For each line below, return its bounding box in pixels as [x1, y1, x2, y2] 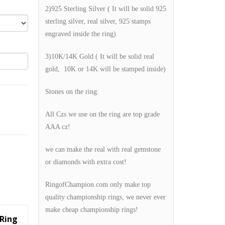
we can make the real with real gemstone [45, 145, 161, 153]
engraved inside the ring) [45, 30, 116, 38]
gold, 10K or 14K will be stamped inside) [45, 65, 166, 73]
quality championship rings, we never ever [45, 193, 166, 201]
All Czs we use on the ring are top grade [45, 110, 160, 118]
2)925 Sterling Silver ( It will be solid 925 [45, 5, 166, 13]
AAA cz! [45, 123, 70, 131]
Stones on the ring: [45, 87, 99, 95]
